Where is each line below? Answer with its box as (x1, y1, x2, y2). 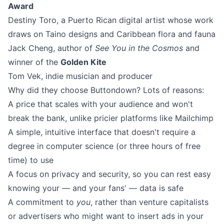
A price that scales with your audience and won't (8, 99, 193, 109)
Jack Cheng (8, 43, 53, 53)
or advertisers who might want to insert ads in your (8, 211, 203, 221)
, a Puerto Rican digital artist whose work (56, 15, 213, 25)
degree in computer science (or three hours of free (8, 141, 200, 151)
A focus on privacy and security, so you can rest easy (8, 169, 211, 179)
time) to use (8, 155, 53, 165)
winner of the (8, 57, 60, 67)
